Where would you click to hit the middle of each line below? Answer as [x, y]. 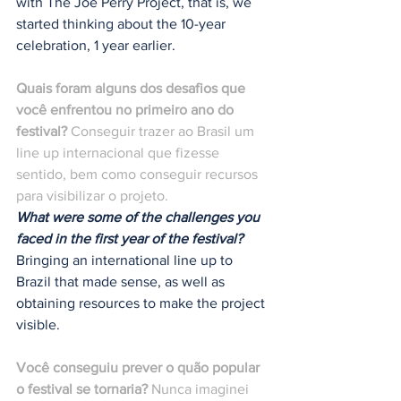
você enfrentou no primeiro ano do [127, 110]
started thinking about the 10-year [123, 24]
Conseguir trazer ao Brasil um [162, 132]
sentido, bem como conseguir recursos [139, 175]
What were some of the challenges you [140, 218]
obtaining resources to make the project [142, 303]
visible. [38, 325]
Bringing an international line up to [126, 260]
